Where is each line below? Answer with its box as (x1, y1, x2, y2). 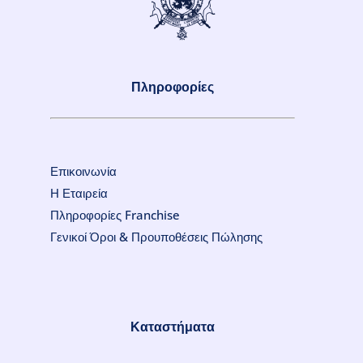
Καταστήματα (130, 318, 215, 336)
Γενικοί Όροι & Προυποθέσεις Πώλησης (50, 228, 263, 246)
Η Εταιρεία (50, 185, 108, 202)
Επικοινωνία (50, 163, 117, 180)
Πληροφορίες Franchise (50, 207, 180, 224)
